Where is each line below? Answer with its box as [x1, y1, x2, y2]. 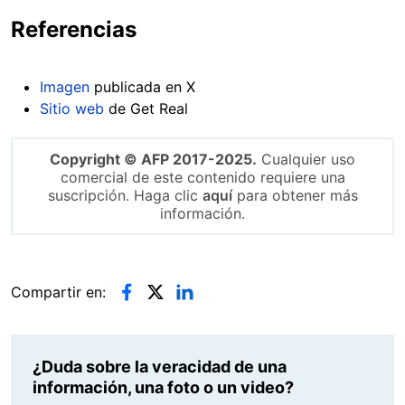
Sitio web [40, 99, 104, 118]
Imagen [40, 77, 89, 96]
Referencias [11, 15, 137, 42]
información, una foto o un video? [33, 377, 294, 397]
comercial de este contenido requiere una [60, 167, 345, 186]
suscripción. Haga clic [47, 185, 202, 204]
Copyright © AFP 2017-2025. [50, 149, 257, 168]
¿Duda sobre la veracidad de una [33, 356, 287, 376]
